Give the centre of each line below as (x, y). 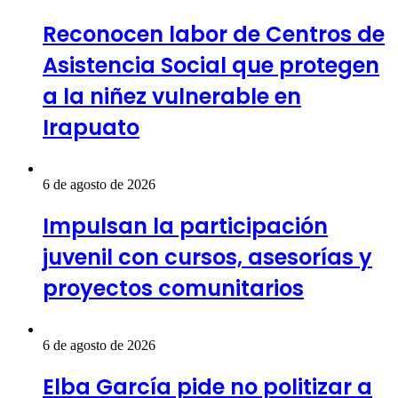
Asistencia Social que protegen (211, 66)
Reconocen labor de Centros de (214, 35)
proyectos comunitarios (173, 289)
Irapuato (91, 128)
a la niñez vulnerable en (172, 97)
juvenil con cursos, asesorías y (207, 258)
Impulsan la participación (185, 227)
